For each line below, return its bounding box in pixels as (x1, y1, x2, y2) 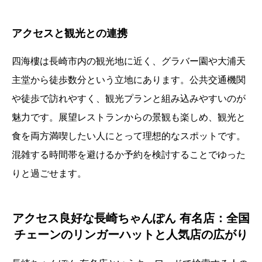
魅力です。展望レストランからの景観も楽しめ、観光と (12, 112, 246, 123)
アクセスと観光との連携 (12, 27, 127, 40)
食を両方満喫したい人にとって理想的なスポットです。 (12, 131, 246, 142)
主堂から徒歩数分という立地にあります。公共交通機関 (12, 75, 246, 85)
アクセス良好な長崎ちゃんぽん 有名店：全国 (12, 212, 250, 225)
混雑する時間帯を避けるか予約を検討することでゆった (12, 150, 246, 160)
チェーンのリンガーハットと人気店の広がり (14, 228, 248, 242)
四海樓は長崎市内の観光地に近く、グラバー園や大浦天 (12, 56, 246, 67)
